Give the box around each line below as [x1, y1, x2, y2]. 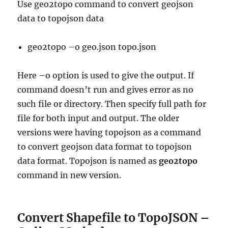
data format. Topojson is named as [17, 155, 159, 166]
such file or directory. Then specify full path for [17, 98, 207, 109]
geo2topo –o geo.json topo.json [27, 41, 157, 52]
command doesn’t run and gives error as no [17, 84, 194, 95]
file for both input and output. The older [17, 112, 180, 123]
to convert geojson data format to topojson [17, 141, 192, 152]
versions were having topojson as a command [17, 127, 202, 137]
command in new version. [17, 169, 122, 180]
